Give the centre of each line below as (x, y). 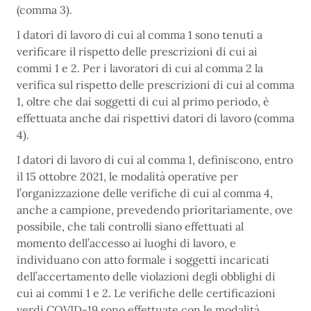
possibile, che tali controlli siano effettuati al (130, 227)
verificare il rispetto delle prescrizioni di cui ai (137, 52)
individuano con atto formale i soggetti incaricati (143, 260)
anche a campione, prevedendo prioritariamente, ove (155, 210)
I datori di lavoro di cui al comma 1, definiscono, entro (155, 160)
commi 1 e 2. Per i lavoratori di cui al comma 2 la (140, 68)
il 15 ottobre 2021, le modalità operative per (127, 177)
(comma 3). (44, 10)
